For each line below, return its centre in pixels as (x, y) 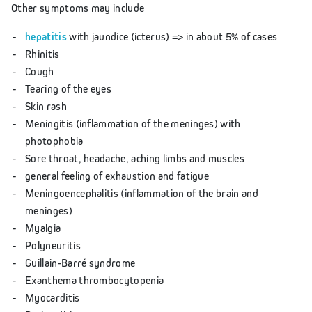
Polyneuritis (53, 245)
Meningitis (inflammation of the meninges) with (133, 123)
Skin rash (46, 106)
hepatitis (46, 36)
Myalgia (43, 227)
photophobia (54, 140)
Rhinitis (42, 53)
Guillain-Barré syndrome (80, 262)
